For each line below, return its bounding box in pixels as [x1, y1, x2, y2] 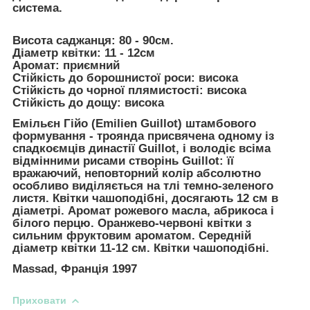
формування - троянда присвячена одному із [12, 129, 274, 143]
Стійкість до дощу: [12, 96, 125, 110]
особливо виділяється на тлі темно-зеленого [12, 179, 273, 193]
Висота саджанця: [12, 34, 116, 48]
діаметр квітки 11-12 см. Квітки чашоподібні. [12, 241, 273, 255]
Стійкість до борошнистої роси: [12, 71, 195, 85]
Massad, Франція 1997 [12, 262, 137, 275]
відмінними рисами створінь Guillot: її [12, 154, 234, 168]
